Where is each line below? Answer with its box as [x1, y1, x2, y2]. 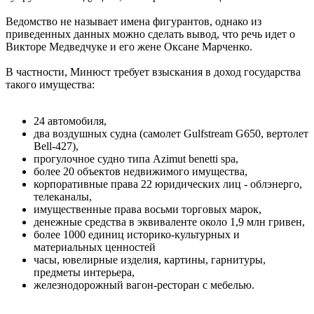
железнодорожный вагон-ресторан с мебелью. [34, 278, 254, 291]
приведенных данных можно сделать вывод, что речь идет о [6, 27, 295, 40]
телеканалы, [34, 190, 92, 203]
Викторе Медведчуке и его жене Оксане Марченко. [6, 40, 252, 53]
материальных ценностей [34, 240, 156, 253]
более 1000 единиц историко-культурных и [34, 228, 240, 240]
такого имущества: [6, 78, 95, 90]
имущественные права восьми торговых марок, [34, 203, 261, 215]
